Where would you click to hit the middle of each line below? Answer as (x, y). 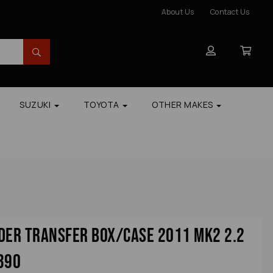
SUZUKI (36, 105)
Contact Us (230, 12)
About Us (178, 12)
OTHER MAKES (183, 105)
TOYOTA (102, 105)
